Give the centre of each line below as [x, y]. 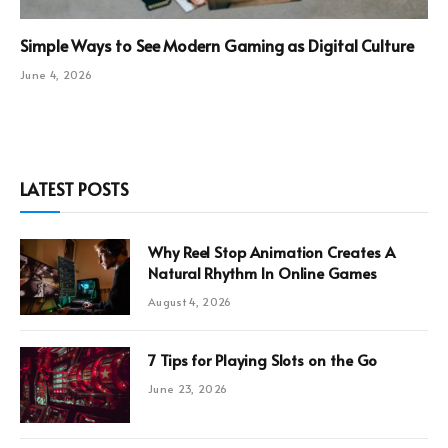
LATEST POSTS [74, 189]
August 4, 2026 [190, 302]
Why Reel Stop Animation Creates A [271, 252]
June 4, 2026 [56, 75]
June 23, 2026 [188, 389]
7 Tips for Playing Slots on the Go [262, 360]
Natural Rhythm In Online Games [352, 273]
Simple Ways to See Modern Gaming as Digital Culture [217, 45]
